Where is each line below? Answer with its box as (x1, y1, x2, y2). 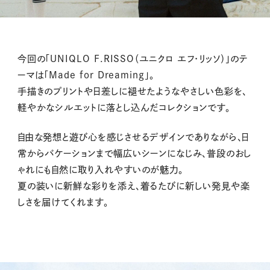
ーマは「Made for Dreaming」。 (17, 70, 154, 80)
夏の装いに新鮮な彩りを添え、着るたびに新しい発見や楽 (17, 181, 250, 191)
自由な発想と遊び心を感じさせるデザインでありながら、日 (17, 133, 250, 142)
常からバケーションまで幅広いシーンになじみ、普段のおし (17, 149, 252, 159)
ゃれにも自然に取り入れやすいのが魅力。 (17, 165, 184, 175)
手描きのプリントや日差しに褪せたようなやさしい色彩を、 (17, 86, 248, 96)
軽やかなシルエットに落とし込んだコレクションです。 (17, 102, 230, 112)
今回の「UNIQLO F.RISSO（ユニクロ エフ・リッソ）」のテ (17, 54, 248, 63)
